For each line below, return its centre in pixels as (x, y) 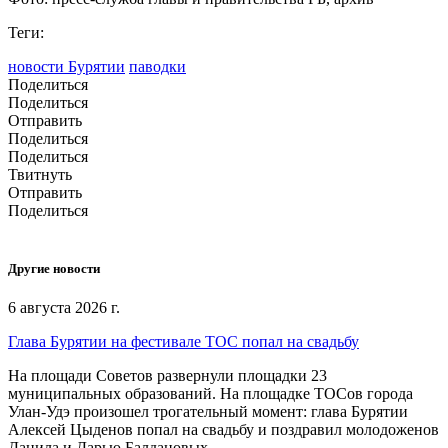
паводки (157, 67)
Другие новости (54, 268)
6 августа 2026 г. (64, 307)
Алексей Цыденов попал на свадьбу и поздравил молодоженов (223, 429)
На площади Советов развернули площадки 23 (167, 375)
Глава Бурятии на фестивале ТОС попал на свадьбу (183, 341)
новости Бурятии (66, 67)
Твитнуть (40, 175)
